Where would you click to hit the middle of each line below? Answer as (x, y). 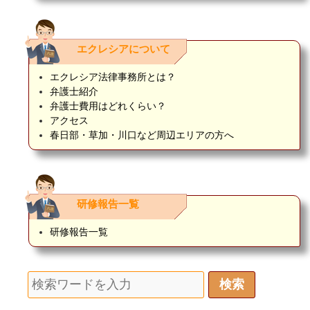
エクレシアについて (124, 49)
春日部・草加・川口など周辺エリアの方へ (142, 135)
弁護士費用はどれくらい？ (108, 106)
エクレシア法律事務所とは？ (113, 77)
